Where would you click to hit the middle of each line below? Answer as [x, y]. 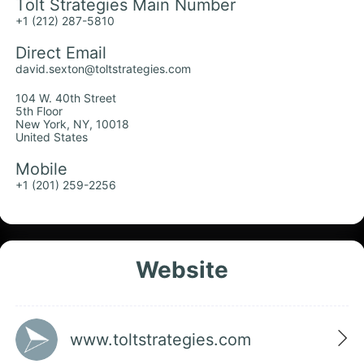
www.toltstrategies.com [160, 339]
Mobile [41, 169]
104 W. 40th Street [66, 98]
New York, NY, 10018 [72, 124]
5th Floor [39, 111]
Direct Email [61, 53]
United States [52, 137]
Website [182, 270]
